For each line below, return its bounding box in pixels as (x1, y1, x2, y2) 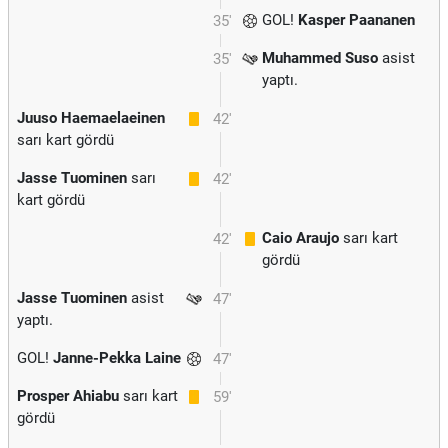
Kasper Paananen (298, 11, 415, 29)
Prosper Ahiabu (17, 387, 119, 405)
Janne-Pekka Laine (53, 349, 181, 367)
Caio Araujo (262, 229, 339, 247)
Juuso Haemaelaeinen (17, 109, 165, 127)
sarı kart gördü (17, 131, 114, 149)
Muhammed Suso (262, 49, 378, 67)
